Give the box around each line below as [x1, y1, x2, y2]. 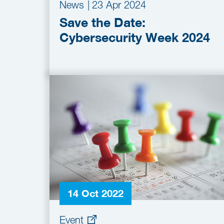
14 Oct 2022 [67, 187, 123, 199]
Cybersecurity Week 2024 [59, 30, 210, 45]
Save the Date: [59, 15, 145, 30]
